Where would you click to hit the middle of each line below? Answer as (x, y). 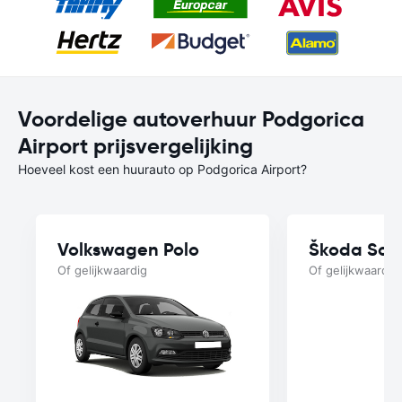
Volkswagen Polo (128, 249)
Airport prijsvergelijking (135, 146)
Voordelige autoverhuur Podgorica (191, 119)
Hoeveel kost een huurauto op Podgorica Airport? (162, 169)
